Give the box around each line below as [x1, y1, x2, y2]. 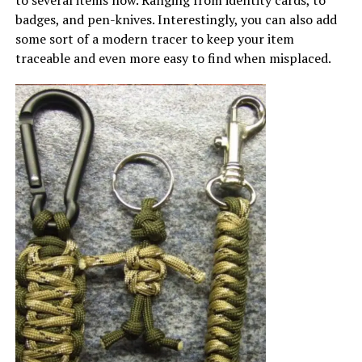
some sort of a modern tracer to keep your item [15, 29, 294, 48]
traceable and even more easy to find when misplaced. [15, 48, 331, 67]
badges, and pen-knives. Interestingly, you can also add [15, 10, 337, 28]
